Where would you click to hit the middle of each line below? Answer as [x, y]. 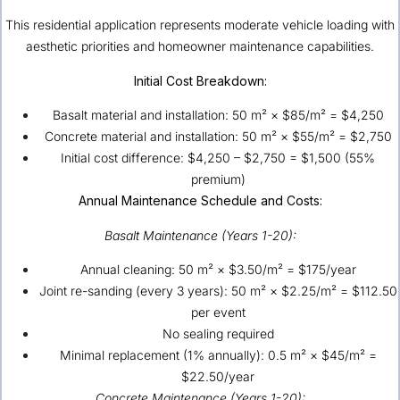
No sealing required [218, 334]
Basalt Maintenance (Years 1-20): [200, 235]
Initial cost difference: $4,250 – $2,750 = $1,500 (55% [218, 158]
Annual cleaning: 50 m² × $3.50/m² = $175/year [218, 270]
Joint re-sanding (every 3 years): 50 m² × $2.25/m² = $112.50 [218, 291]
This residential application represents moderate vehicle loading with [200, 25]
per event [218, 312]
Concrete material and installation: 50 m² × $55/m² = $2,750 [218, 137]
